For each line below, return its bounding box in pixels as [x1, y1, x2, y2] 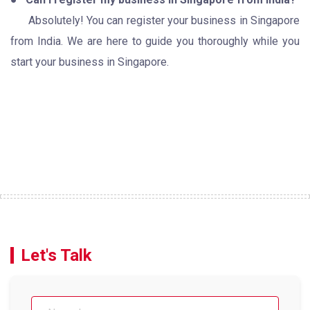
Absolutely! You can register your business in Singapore [10, 13, 300, 27]
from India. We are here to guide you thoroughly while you [10, 34, 300, 48]
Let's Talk [21, 245, 92, 265]
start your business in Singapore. [10, 55, 172, 69]
